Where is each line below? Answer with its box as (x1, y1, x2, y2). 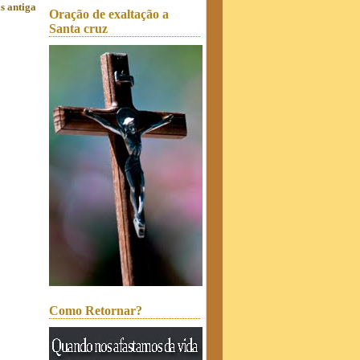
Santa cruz (49, 22, 108, 35)
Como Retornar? (49, 304, 142, 317)
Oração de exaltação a (49, 7, 169, 21)
